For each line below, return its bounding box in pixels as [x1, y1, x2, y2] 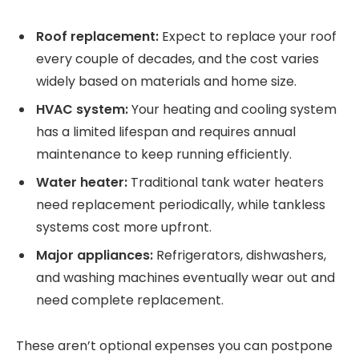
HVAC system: [36, 100, 128, 119]
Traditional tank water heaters [127, 173, 324, 192]
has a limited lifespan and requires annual [36, 123, 296, 142]
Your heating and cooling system [128, 100, 337, 119]
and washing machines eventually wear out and [36, 268, 335, 288]
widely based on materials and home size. [36, 72, 296, 91]
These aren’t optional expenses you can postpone [16, 337, 333, 356]
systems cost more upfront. [36, 218, 212, 237]
